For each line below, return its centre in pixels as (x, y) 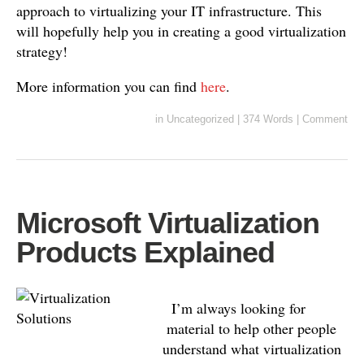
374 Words (268, 119)
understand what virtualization (252, 349)
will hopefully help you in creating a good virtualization (181, 31)
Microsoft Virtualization (168, 223)
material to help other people (251, 328)
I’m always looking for (236, 308)
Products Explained (145, 252)
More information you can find (108, 86)
